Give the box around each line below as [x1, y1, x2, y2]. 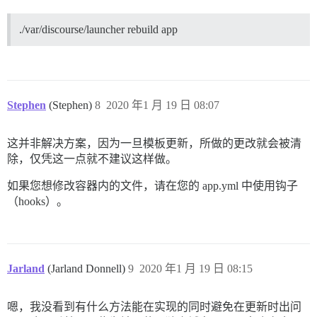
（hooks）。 [7, 195, 68, 207]
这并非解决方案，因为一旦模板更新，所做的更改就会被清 [7, 137, 301, 149]
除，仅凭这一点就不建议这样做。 [7, 152, 177, 165]
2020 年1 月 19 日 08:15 [139, 262, 253, 275]
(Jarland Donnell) [47, 262, 128, 275]
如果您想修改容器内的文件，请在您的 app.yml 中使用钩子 [7, 179, 298, 192]
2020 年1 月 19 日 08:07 [106, 98, 219, 111]
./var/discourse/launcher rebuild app [19, 23, 178, 35]
